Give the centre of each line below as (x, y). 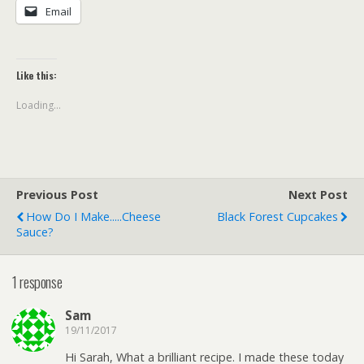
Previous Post (57, 195)
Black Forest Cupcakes (277, 217)
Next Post (318, 195)
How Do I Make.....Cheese (93, 217)
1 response (37, 281)
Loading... (39, 105)
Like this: (37, 75)
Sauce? (35, 232)
